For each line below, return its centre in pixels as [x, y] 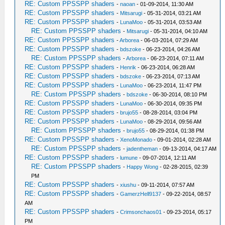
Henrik [128, 67]
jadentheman [142, 148]
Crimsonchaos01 [141, 212]
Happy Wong [143, 166]
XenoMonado [136, 139]
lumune [129, 157]
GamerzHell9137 [141, 194]
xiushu [128, 185]
